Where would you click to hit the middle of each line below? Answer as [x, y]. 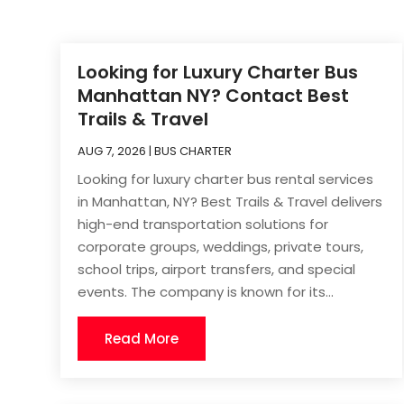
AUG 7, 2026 [112, 151]
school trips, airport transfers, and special [217, 269]
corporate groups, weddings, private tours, [221, 246]
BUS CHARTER [193, 151]
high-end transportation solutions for [203, 224]
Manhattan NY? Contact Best [214, 95]
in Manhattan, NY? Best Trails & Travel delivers [230, 201]
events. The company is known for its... [206, 291]
